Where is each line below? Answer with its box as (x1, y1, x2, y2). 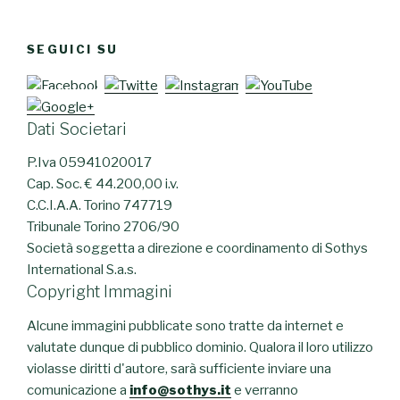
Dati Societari (27, 119, 127, 138)
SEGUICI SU (27, 42, 119, 57)
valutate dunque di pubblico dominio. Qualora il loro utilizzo (27, 338, 373, 355)
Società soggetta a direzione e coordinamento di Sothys (27, 240, 368, 257)
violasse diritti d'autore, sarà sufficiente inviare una (27, 360, 331, 377)
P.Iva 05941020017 (27, 154, 152, 171)
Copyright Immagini (27, 282, 172, 302)
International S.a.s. (27, 262, 137, 279)
